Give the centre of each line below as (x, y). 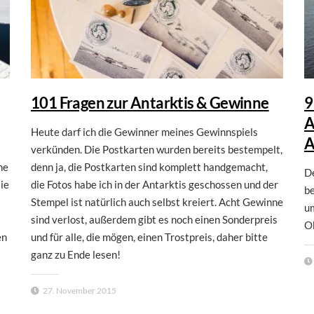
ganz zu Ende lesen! (76, 255)
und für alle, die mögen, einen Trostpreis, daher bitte (149, 237)
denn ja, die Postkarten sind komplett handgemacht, (149, 167)
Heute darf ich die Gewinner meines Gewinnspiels (144, 132)
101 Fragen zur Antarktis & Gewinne (150, 103)
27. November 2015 (80, 291)
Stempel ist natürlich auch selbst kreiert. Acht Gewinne (157, 202)
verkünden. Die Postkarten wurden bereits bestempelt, (157, 150)
